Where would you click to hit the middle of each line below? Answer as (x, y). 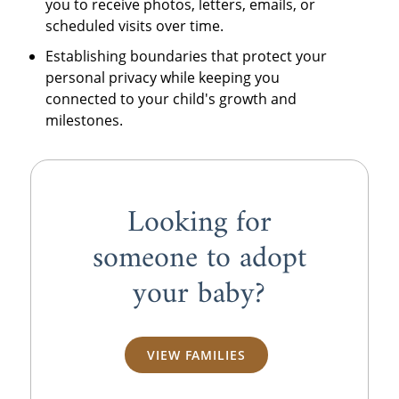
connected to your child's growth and (171, 98)
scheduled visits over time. (135, 25)
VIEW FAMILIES (196, 355)
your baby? (199, 294)
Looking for (199, 223)
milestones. (85, 120)
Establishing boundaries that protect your (187, 56)
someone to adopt (199, 258)
